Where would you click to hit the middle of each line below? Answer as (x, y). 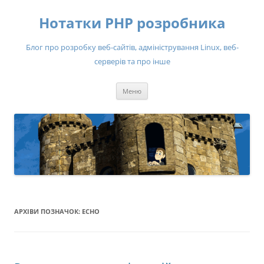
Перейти (166, 86)
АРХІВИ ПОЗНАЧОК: (48, 212)
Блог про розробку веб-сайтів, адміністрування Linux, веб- (132, 47)
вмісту (161, 103)
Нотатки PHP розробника (132, 23)
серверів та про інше (132, 61)
